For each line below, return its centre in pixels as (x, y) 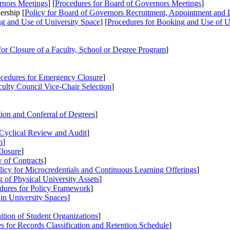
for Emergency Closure (64, 78)
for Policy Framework (54, 188)
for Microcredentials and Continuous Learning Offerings (104, 170)
